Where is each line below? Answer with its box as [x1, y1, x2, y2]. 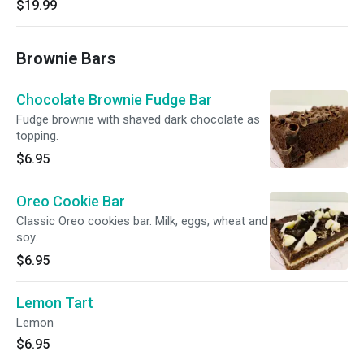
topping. [16, 128, 58, 143]
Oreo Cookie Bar [16, 193, 125, 210]
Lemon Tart [16, 294, 93, 311]
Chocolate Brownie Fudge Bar [16, 91, 212, 108]
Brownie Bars [16, 49, 116, 68]
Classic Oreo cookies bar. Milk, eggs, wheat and [16, 214, 268, 228]
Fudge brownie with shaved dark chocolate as [16, 112, 260, 127]
